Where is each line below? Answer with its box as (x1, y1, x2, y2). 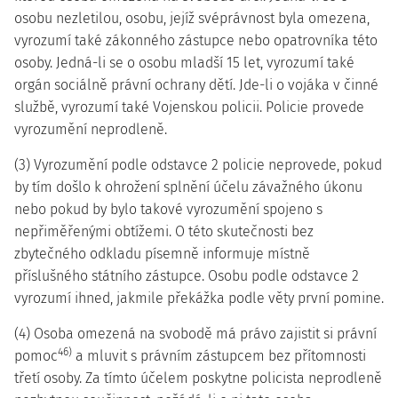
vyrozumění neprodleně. (14, 121, 167, 138)
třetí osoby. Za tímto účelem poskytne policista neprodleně (14, 370, 382, 386)
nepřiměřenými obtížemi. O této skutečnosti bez (14, 223, 314, 240)
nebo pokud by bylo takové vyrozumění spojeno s (14, 201, 322, 218)
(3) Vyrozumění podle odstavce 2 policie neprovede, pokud (14, 156, 382, 173)
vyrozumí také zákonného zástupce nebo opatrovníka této (14, 32, 378, 49)
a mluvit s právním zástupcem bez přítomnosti (72, 347, 366, 364)
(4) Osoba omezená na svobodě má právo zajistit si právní (14, 325, 377, 342)
